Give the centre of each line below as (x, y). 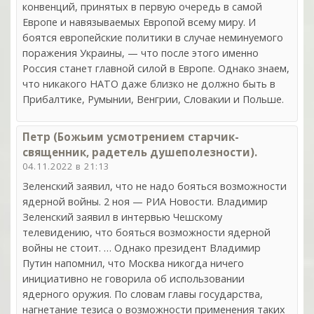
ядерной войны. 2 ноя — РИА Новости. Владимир (145, 201)
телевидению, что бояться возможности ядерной (146, 232)
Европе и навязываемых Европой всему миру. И (139, 22)
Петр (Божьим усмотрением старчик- (131, 136)
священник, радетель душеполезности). (140, 152)
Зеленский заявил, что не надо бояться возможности (155, 186)
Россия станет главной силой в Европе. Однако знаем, (156, 69)
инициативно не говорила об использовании (134, 278)
